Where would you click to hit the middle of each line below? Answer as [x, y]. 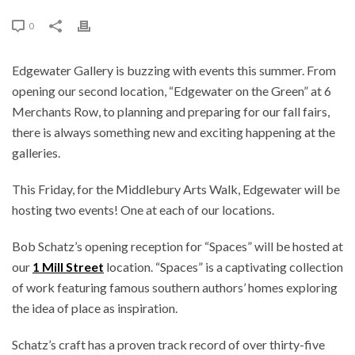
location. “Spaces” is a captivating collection [223, 267]
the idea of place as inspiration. [95, 308]
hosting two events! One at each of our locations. [143, 210]
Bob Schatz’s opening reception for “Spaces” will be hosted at [177, 246]
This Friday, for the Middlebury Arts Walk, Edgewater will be [176, 189]
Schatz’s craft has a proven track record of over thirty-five [168, 345]
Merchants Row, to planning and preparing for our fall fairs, [171, 112]
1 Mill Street [68, 267]
